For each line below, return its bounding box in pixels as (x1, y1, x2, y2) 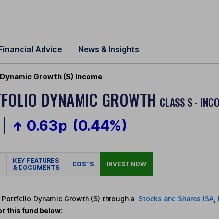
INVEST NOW (107, 160, 146, 168)
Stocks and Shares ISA (138, 194, 214, 203)
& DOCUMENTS (13, 164, 59, 172)
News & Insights (78, 44, 139, 54)
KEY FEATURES (13, 157, 60, 165)
